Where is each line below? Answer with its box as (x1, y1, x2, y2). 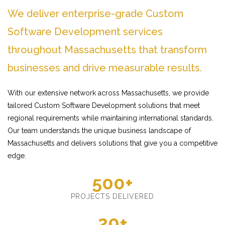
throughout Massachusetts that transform (8, 44, 207, 56)
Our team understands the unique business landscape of (8, 127, 191, 135)
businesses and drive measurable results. (8, 62, 202, 74)
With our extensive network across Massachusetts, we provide (8, 89, 209, 97)
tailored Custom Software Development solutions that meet (8, 101, 200, 109)
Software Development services (8, 26, 163, 38)
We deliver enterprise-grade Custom (8, 8, 183, 20)
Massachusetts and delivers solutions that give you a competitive (8, 139, 217, 147)
